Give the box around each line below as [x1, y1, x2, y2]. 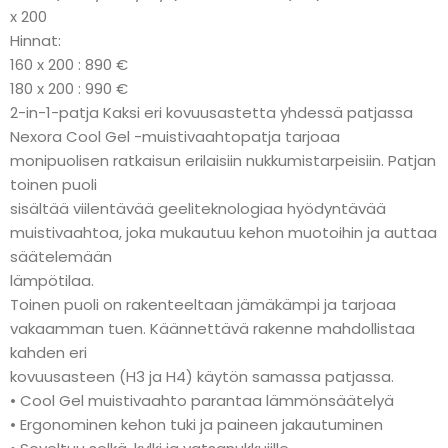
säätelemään [10, 246, 112, 267]
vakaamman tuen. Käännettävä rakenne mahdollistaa [10, 318, 415, 339]
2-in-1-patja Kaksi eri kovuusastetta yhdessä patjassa [10, 102, 413, 123]
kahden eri [10, 342, 87, 363]
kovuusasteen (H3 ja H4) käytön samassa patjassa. [10, 366, 394, 387]
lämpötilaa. [10, 270, 94, 291]
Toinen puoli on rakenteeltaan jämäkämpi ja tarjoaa [10, 294, 396, 315]
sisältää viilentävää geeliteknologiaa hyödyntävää [10, 198, 386, 219]
